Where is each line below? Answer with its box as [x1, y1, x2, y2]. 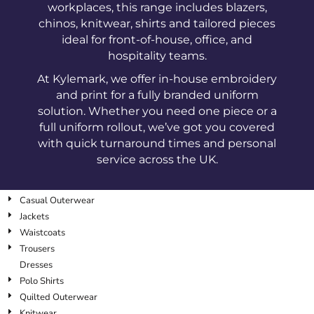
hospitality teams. [107, 48, 207, 62]
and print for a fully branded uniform [55, 88, 259, 102]
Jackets [20, 210, 49, 223]
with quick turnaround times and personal [38, 136, 276, 150]
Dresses [20, 258, 53, 271]
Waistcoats [20, 226, 65, 239]
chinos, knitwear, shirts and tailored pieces [39, 16, 275, 30]
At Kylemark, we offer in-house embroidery [37, 71, 277, 86]
